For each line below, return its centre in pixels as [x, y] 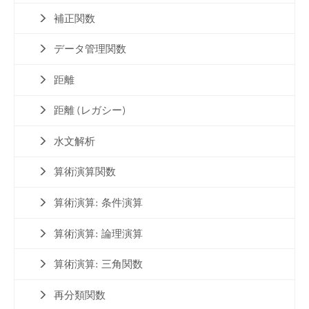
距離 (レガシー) [90, 111]
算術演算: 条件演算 [99, 203]
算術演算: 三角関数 [99, 265]
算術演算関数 [85, 172]
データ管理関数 [90, 49]
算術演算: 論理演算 [99, 233]
